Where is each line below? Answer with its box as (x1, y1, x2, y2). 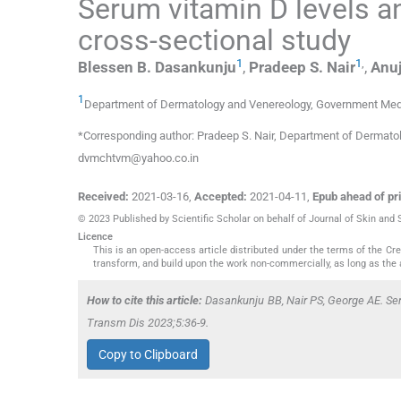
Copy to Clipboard (98, 347, 198, 363)
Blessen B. (78, 58, 151, 77)
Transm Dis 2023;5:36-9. (87, 315, 209, 329)
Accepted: (194, 189, 247, 203)
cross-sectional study (78, 23, 351, 58)
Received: (78, 189, 129, 203)
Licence (78, 230, 113, 243)
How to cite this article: (87, 293, 203, 307)
